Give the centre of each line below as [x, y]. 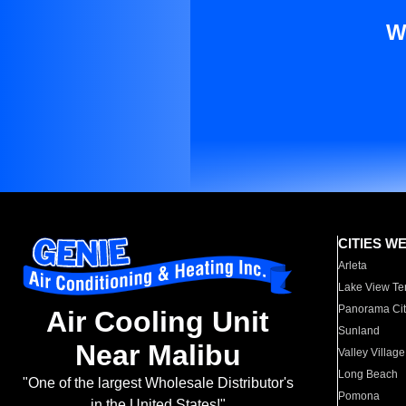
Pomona [359, 396]
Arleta [353, 266]
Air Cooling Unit [158, 322]
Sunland [359, 331]
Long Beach [368, 374]
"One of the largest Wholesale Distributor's [158, 383]
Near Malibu [158, 356]
